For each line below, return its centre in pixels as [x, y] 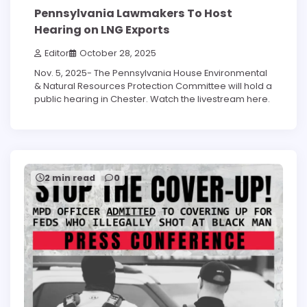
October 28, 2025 [118, 53]
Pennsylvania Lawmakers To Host [133, 13]
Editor [57, 53]
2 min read [70, 178]
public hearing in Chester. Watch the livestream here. [152, 99]
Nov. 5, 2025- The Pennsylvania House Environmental [151, 73]
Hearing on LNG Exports [102, 29]
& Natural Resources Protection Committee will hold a [153, 86]
